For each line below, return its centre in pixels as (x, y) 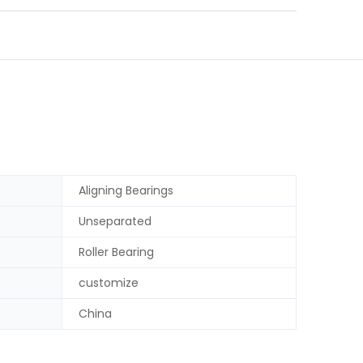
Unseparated (115, 222)
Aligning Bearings (126, 191)
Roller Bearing (116, 252)
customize (108, 283)
